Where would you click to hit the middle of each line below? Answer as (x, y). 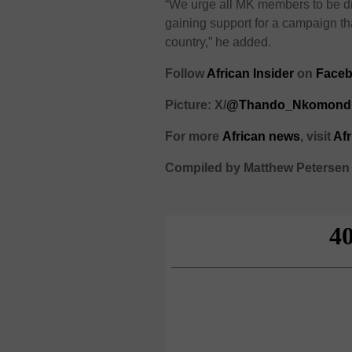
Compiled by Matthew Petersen (258, 168)
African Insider (251, 74)
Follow (186, 74)
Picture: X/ (196, 105)
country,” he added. (218, 42)
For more (192, 137)
